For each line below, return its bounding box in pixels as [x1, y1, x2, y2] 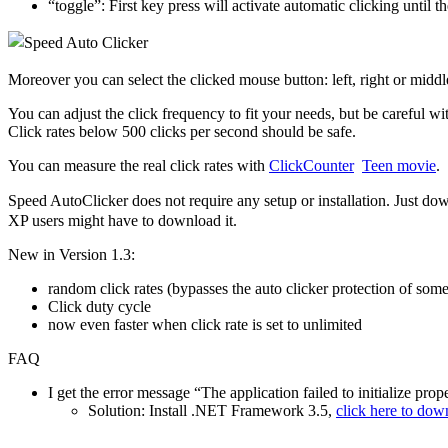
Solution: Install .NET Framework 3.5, [88, 402, 336, 420]
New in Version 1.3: [8, 246, 135, 264]
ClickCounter [269, 157, 354, 175]
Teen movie [362, 157, 436, 175]
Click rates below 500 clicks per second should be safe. [8, 123, 356, 141]
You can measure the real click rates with [8, 157, 269, 175]
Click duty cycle [48, 298, 151, 316]
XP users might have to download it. [8, 212, 237, 230]
